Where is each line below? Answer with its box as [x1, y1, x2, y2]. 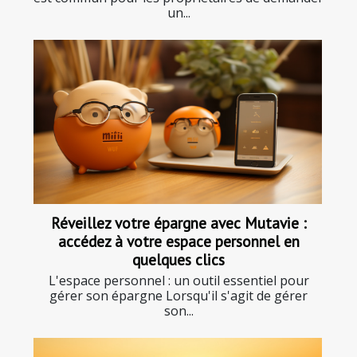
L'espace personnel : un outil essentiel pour [48, 272, 309, 290]
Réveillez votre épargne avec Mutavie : [50, 213, 307, 233]
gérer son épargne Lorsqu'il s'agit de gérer [49, 287, 308, 305]
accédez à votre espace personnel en [57, 231, 300, 252]
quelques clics [132, 249, 225, 270]
